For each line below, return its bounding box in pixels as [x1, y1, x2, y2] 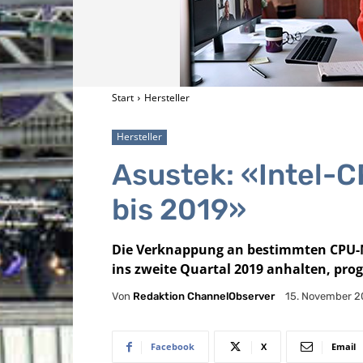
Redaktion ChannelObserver [133, 289, 275, 302]
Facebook [151, 340, 194, 353]
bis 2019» [112, 192, 246, 228]
